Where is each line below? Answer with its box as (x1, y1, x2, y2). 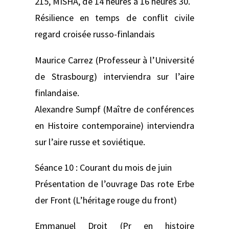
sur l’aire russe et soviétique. (35, 135, 145, 148)
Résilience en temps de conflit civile (35, 12, 194, 24)
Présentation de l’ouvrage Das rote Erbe (35, 177, 194, 190)
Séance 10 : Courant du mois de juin (35, 161, 172, 173)
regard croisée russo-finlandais (35, 28, 155, 40)
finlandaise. (35, 86, 79, 99)
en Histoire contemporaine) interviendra (35, 119, 194, 131)
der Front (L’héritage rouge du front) (35, 194, 177, 206)
